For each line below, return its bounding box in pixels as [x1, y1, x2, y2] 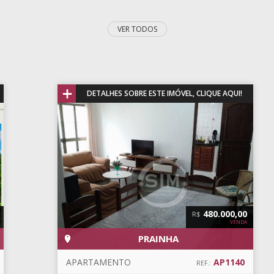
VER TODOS [117, 24, 157, 34]
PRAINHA [138, 232, 179, 245]
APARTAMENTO [66, 256, 131, 268]
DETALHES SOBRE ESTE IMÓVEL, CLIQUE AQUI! [87, 88, 242, 98]
